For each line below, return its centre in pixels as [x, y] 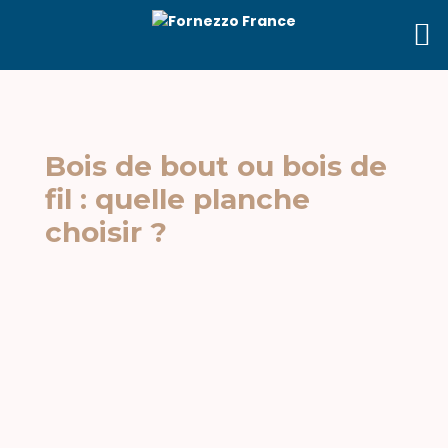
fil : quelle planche [177, 199]
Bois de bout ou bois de [215, 166]
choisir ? [105, 232]
